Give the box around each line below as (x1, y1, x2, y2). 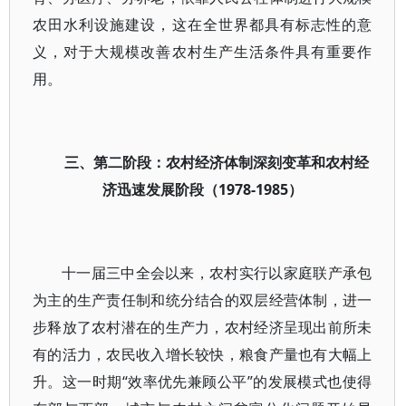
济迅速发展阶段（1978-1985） (101, 179, 303, 199)
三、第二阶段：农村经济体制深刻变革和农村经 (64, 152, 370, 172)
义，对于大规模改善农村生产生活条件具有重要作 (33, 42, 372, 62)
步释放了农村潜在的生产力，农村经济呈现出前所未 (33, 317, 372, 337)
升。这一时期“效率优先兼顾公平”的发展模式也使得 (33, 372, 372, 391)
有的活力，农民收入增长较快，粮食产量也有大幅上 (33, 344, 372, 364)
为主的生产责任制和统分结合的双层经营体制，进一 (33, 290, 372, 310)
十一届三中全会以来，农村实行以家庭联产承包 (62, 263, 372, 283)
